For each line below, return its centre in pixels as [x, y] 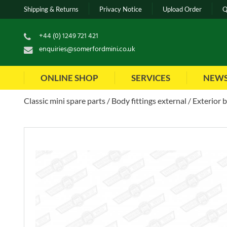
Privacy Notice [121, 9]
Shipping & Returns [51, 9]
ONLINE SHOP [69, 78]
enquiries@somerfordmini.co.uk [87, 50]
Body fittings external [149, 101]
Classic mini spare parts [65, 101]
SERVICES [151, 78]
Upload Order [182, 9]
